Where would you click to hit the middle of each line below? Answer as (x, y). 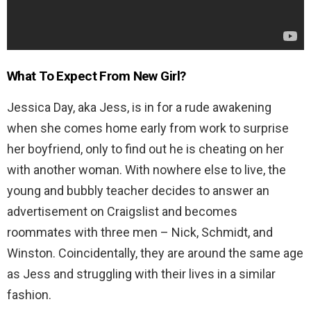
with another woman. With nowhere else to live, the (146, 169)
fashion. (29, 294)
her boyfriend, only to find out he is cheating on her (145, 149)
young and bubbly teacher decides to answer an (138, 190)
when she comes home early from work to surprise (148, 128)
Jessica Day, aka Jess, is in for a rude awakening (139, 107)
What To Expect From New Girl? (96, 76)
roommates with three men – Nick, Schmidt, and (140, 232)
